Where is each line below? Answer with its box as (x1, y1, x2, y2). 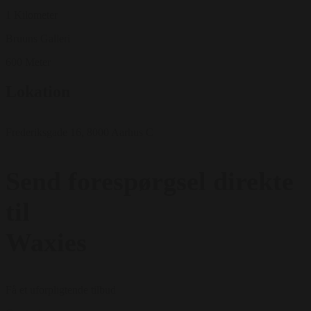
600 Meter (6, 56, 51, 69)
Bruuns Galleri (6, 33, 70, 45)
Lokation (6, 83, 70, 101)
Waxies (6, 227, 87, 257)
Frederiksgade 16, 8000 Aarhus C (6, 126, 153, 139)
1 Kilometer (6, 9, 58, 22)
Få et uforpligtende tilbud (6, 284, 116, 296)
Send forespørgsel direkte (6, 166, 294, 196)
